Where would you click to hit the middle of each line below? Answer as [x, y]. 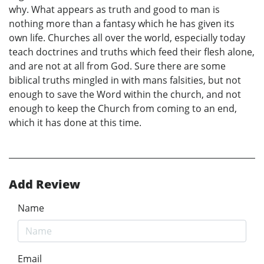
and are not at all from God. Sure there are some [117, 66]
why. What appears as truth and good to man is [114, 9]
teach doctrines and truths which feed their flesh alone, [132, 52]
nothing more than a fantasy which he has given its [122, 23]
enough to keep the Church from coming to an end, [123, 108]
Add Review [44, 184]
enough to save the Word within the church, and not [125, 94]
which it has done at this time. [75, 122]
